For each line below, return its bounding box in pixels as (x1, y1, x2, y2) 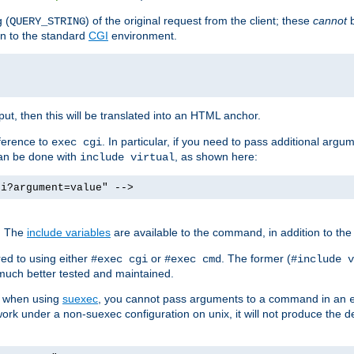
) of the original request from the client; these (85, 14, 313, 28)
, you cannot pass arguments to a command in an (98, 292, 349, 306)
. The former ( (221, 252, 291, 265)
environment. (108, 29, 177, 43)
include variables (27, 226, 111, 239)
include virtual (80, 151, 175, 164)
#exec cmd (164, 253, 221, 266)
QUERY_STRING (9, 15, 85, 28)
